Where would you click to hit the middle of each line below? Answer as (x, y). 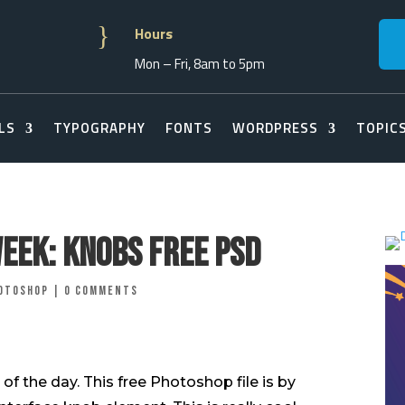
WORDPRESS (275, 128)
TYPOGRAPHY (99, 128)
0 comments (101, 290)
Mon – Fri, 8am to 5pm (200, 63)
